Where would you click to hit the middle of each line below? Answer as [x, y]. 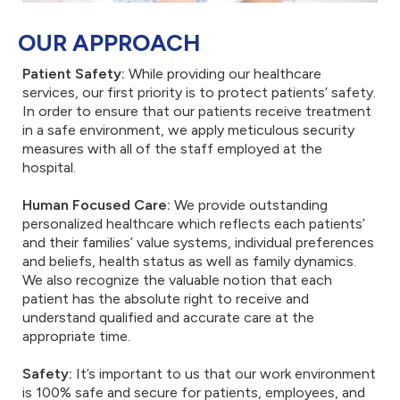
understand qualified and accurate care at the [168, 318]
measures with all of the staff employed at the [172, 149]
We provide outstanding [251, 205]
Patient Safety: [75, 74]
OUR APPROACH [109, 43]
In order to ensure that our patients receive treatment [197, 112]
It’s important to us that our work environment [226, 374]
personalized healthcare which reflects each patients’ [194, 224]
